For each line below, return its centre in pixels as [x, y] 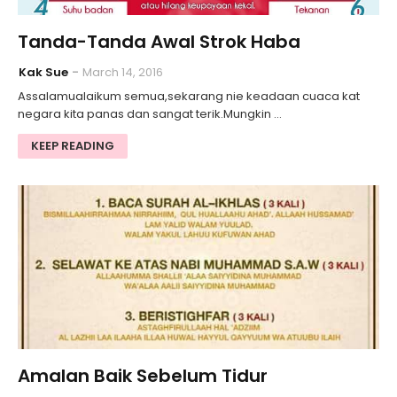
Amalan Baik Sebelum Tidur [143, 376]
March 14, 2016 [123, 73]
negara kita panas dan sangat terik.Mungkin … [150, 114]
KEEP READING [73, 146]
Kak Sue [43, 73]
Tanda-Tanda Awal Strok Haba [159, 42]
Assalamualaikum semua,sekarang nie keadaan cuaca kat [189, 97]
